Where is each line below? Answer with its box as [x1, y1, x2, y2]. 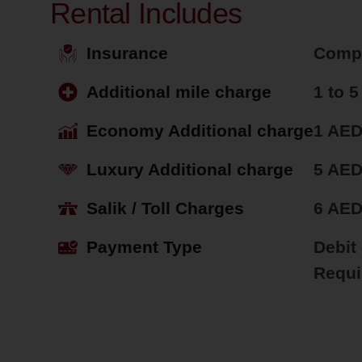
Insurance [86, 44, 168, 62]
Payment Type [86, 238, 202, 256]
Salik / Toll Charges [86, 199, 244, 217]
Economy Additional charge [86, 121, 314, 140]
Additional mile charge [86, 82, 271, 101]
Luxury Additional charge [86, 160, 293, 179]
